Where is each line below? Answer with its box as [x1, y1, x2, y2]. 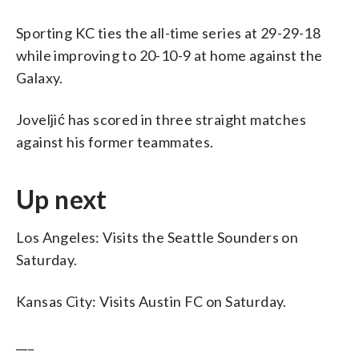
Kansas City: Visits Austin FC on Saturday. [16, 292, 287, 310]
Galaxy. [16, 68, 63, 87]
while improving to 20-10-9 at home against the [16, 46, 323, 64]
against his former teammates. [16, 132, 214, 151]
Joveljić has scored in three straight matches [16, 110, 306, 128]
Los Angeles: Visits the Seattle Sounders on [16, 228, 299, 246]
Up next [16, 183, 107, 215]
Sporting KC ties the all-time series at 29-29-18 [16, 23, 321, 42]
